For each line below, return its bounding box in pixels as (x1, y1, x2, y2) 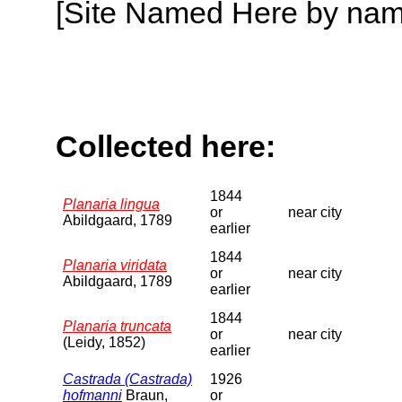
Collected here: (56, 129, 275, 164)
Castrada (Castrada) (63, 371, 192, 387)
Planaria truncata (63, 318, 171, 334)
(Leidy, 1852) (63, 334, 145, 350)
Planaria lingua (63, 196, 160, 212)
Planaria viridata (63, 257, 167, 273)
